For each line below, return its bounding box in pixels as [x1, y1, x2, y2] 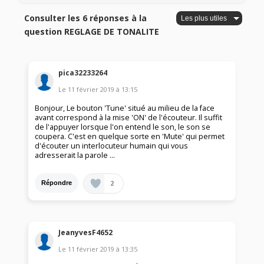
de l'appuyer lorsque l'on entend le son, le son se [35, 121, 211, 132]
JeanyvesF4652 [58, 227, 113, 238]
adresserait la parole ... [35, 150, 115, 160]
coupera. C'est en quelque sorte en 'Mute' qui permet [35, 131, 225, 141]
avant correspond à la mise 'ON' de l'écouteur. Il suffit [35, 112, 223, 123]
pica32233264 [58, 67, 108, 78]
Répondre [41, 179, 72, 187]
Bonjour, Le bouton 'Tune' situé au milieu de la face [35, 103, 215, 113]
